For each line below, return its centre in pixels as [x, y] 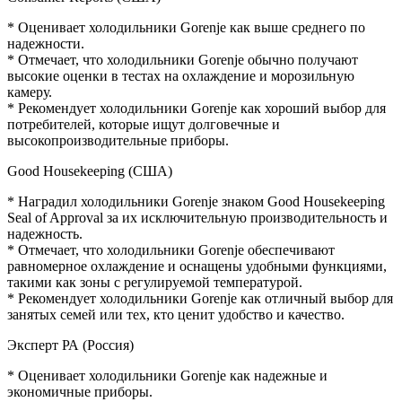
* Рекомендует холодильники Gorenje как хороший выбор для [197, 108]
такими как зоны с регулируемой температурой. [155, 282]
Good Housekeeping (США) [90, 170]
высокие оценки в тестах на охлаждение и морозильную [181, 75]
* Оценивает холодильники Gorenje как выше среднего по [186, 27]
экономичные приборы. [80, 391]
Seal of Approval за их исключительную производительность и [197, 217]
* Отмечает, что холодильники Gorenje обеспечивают [171, 249]
